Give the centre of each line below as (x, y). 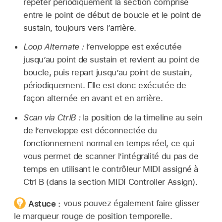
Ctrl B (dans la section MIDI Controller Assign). (110, 182)
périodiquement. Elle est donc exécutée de (105, 85)
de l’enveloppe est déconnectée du (90, 131)
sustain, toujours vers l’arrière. (80, 28)
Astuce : (46, 203)
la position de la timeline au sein (141, 118)
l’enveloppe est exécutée (133, 47)
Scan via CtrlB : (52, 118)
